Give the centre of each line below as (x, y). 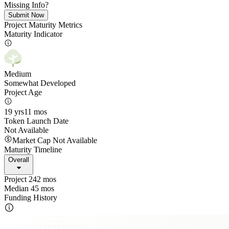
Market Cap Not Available (55, 140)
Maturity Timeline (33, 150)
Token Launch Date (36, 121)
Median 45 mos (29, 188)
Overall (19, 160)
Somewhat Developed (40, 83)
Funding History (31, 198)
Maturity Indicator (33, 34)
